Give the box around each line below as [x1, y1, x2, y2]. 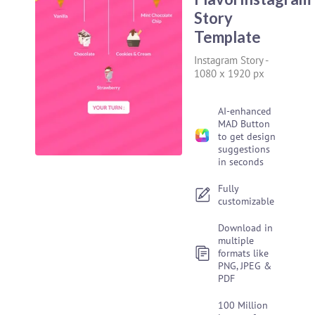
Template [194, 27, 262, 46]
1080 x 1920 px [194, 67, 265, 80]
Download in [218, 221, 274, 234]
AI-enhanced [218, 105, 272, 117]
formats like [218, 247, 269, 259]
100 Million [218, 299, 269, 311]
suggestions [218, 143, 271, 155]
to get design [218, 130, 276, 143]
